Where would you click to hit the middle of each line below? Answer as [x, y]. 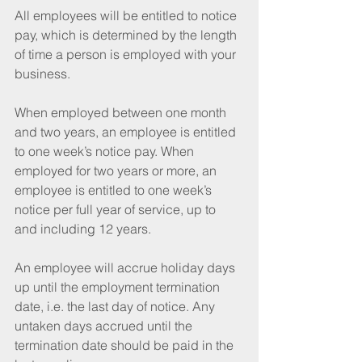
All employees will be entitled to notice [127, 15]
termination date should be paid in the [126, 345]
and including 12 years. [84, 228]
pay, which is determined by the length [127, 34]
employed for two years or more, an [117, 170]
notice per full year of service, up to [117, 209]
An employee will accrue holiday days [126, 267]
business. [44, 73]
